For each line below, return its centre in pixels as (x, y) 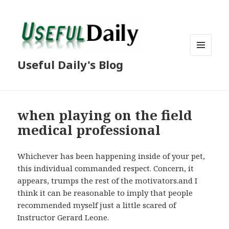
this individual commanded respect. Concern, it (106, 168)
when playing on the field (105, 115)
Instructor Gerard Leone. (63, 217)
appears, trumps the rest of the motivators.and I (108, 181)
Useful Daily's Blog (71, 65)
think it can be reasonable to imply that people (105, 193)
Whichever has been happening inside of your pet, (111, 156)
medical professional (89, 130)
